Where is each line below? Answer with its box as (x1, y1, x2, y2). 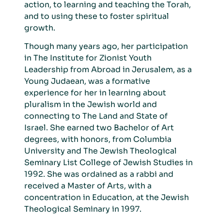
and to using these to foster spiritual (24, 11, 169, 21)
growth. (24, 22, 55, 33)
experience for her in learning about (24, 88, 166, 98)
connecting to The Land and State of (24, 111, 168, 122)
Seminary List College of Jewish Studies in (24, 157, 193, 168)
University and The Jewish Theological (24, 146, 177, 156)
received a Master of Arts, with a (24, 181, 152, 191)
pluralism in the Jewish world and (24, 99, 157, 110)
